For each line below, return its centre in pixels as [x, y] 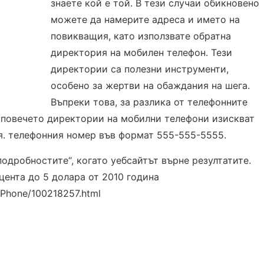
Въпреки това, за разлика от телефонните [149, 102]
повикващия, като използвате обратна [141, 36]
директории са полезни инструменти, [140, 69]
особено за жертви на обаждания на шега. [151, 85]
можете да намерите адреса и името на [146, 19]
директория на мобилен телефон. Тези [142, 52]
